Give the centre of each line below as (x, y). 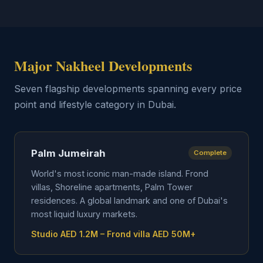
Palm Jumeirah (68, 153)
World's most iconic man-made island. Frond (120, 173)
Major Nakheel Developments (103, 65)
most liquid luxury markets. (84, 214)
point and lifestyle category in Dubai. (95, 104)
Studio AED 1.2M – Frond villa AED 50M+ (113, 234)
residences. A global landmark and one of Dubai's (129, 200)
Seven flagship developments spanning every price (128, 89)
